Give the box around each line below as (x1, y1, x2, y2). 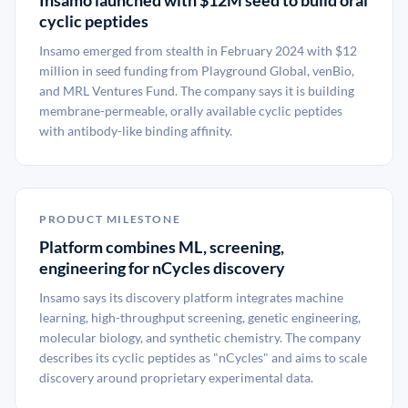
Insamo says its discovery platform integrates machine (39, 290, 343, 305)
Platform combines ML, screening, (39, 237, 284, 257)
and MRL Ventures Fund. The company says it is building (39, 83, 354, 98)
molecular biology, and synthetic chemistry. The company (39, 330, 361, 345)
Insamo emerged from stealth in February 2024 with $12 (39, 43, 357, 58)
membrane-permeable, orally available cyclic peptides (39, 103, 342, 118)
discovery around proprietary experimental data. (39, 370, 313, 385)
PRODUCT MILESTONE (39, 212, 181, 226)
